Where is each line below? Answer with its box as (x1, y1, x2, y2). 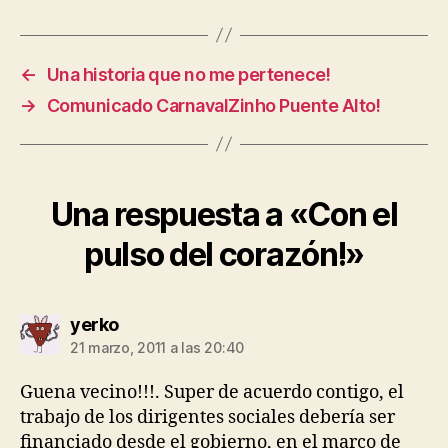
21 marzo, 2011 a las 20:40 (70, 338, 244, 356)
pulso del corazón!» (84, 234, 364, 274)
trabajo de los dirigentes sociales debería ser (20, 405, 395, 429)
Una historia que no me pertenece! (46, 63, 331, 85)
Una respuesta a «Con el (50, 194, 398, 234)
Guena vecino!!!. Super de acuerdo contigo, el (20, 380, 404, 404)
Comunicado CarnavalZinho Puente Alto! (46, 94, 381, 116)
